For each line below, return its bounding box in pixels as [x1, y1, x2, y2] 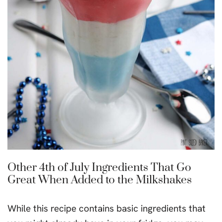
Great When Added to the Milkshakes [7, 173, 192, 187]
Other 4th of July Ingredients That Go [7, 161, 191, 175]
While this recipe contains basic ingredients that [7, 202, 206, 215]
